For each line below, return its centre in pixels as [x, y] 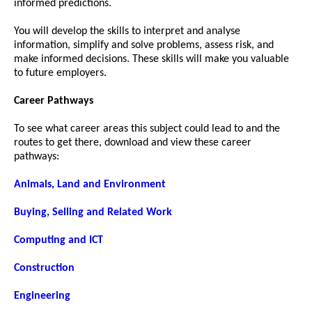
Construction [44, 268]
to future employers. [60, 73]
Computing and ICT [58, 240]
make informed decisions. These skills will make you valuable [151, 59]
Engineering [42, 296]
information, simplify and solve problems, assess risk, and [144, 45]
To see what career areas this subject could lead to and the [147, 128]
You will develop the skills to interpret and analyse [127, 31]
